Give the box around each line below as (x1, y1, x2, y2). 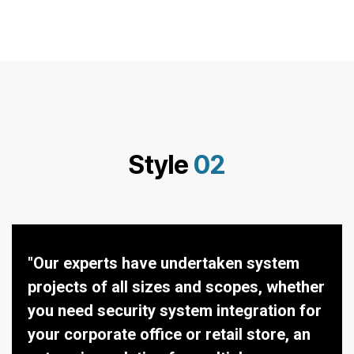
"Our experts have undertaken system (28, 254, 299, 273)
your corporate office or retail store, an (28, 325, 311, 344)
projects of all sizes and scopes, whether (28, 277, 325, 296)
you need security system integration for (28, 301, 322, 320)
